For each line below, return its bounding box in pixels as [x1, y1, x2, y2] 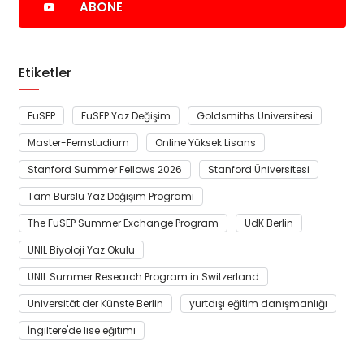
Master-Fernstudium [27, 136, 129, 150]
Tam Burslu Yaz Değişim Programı [27, 189, 194, 204]
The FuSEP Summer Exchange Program [27, 216, 219, 231]
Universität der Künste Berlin [27, 297, 163, 311]
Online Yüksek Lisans [154, 136, 256, 150]
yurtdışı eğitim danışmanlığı [188, 297, 327, 311]
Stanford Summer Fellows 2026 [27, 162, 182, 177]
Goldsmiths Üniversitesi [196, 109, 313, 123]
